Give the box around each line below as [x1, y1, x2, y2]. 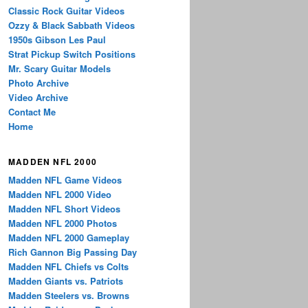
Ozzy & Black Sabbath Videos [8, 18, 135, 32]
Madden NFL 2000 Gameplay [8, 231, 129, 245]
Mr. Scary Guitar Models [8, 61, 111, 75]
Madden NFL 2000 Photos [8, 217, 117, 230]
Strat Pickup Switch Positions [8, 47, 135, 60]
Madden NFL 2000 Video [8, 188, 111, 201]
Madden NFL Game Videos [8, 173, 122, 187]
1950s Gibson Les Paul [8, 32, 106, 46]
